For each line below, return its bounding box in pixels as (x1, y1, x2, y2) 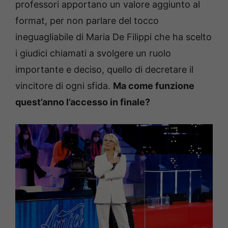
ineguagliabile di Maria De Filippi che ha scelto (15, 32, 212, 43)
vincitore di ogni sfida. (15, 80, 113, 92)
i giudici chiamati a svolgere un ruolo (15, 48, 171, 59)
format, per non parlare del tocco (15, 15, 159, 26)
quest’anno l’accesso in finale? (15, 97, 150, 108)
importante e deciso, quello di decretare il (15, 64, 193, 75)
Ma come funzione (113, 80, 194, 92)
